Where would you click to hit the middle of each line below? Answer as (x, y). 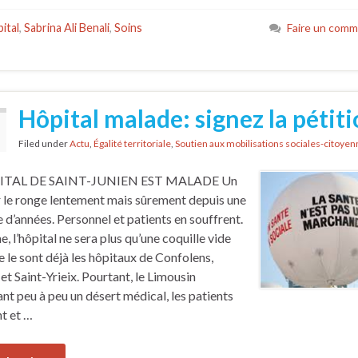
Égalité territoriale (132, 143)
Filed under (44, 143)
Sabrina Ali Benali (67, 27)
